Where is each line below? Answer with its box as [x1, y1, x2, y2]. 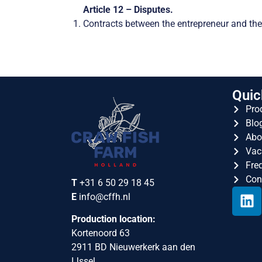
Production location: [71, 213, 156, 225]
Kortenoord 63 [71, 227, 130, 239]
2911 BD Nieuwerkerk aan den [71, 242, 195, 253]
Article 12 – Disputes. [83, 4, 173, 16]
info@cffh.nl [79, 191, 130, 202]
